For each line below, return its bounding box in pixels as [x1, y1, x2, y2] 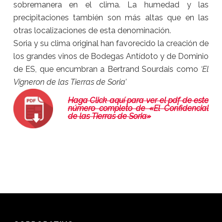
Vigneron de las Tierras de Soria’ [13, 77, 126, 87]
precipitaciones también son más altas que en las [13, 12, 209, 22]
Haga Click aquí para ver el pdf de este [67, 95, 209, 105]
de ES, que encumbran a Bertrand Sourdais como [13, 64, 201, 74]
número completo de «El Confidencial [67, 103, 209, 113]
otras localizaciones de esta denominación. [13, 25, 171, 35]
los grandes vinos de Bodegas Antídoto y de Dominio [13, 51, 209, 61]
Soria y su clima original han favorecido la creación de [13, 38, 209, 48]
